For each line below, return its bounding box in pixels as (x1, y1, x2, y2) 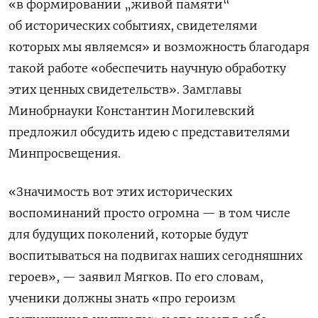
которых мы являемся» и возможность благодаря (9, 40, 309, 55)
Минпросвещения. (9, 146, 124, 161)
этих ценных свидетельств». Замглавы (9, 82, 241, 97)
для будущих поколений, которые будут (9, 227, 248, 242)
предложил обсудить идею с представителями (9, 125, 290, 140)
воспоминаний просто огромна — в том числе (9, 206, 290, 221)
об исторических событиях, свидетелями (9, 18, 258, 33)
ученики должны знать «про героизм (9, 291, 236, 306)
